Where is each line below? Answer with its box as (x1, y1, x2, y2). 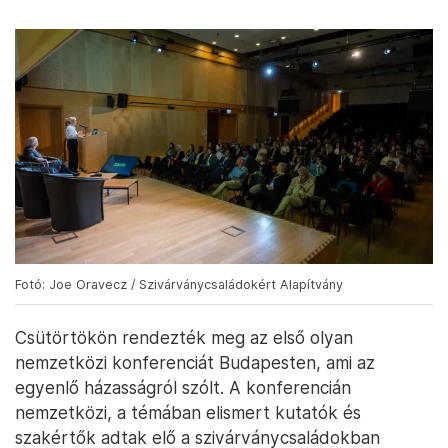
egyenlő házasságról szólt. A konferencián (15, 377, 351, 399)
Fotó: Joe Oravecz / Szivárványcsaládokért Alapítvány (15, 277, 343, 293)
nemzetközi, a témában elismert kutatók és (15, 402, 361, 424)
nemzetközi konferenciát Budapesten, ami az (15, 352, 375, 374)
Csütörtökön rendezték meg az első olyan (15, 327, 353, 349)
